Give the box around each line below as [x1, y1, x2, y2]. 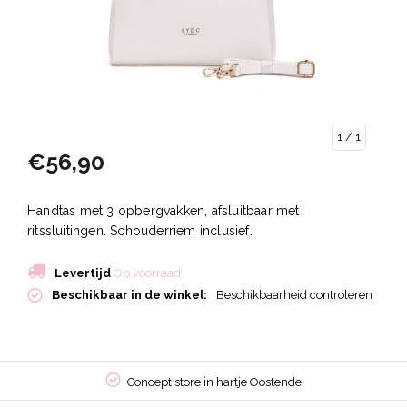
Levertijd [55, 266, 111, 281]
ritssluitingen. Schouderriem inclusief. [27, 223, 253, 239]
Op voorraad [111, 266, 181, 281]
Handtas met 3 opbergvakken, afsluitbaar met [27, 203, 300, 219]
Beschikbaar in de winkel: [52, 288, 207, 303]
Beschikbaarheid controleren [216, 288, 372, 303]
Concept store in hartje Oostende [127, 375, 302, 390]
